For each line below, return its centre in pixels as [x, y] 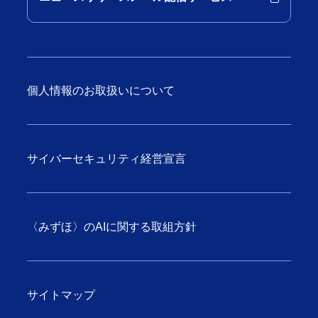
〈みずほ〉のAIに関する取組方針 [112, 226]
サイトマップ [61, 295]
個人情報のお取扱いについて [101, 91]
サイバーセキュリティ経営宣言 [107, 158]
